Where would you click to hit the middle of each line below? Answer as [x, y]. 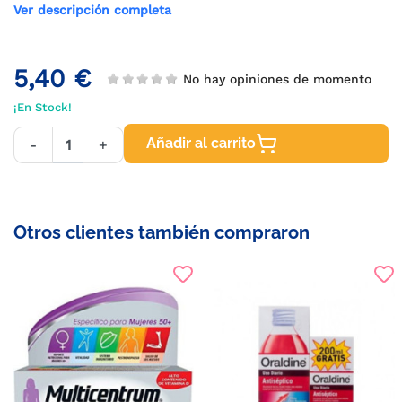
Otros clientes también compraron [162, 232]
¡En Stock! [43, 107]
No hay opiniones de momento [273, 79]
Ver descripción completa [92, 10]
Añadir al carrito [201, 143]
